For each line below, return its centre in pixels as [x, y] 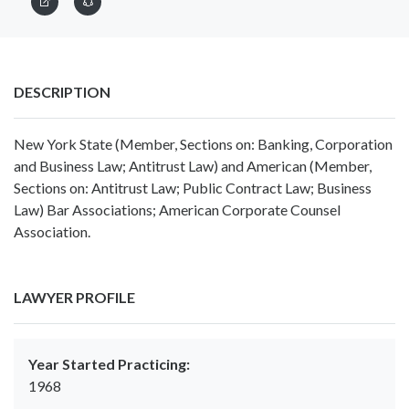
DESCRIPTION [62, 92]
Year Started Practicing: [109, 364]
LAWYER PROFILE [74, 298]
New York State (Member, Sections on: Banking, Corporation [203, 144]
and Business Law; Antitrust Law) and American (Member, [193, 166]
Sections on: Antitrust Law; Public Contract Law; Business [193, 188]
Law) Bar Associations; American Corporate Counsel [177, 210]
